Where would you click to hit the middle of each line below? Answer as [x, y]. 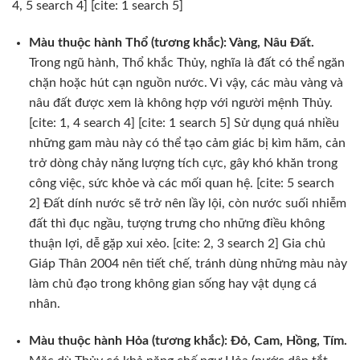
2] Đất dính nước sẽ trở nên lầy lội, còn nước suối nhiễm [187, 203]
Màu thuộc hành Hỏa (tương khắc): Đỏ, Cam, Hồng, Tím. [188, 340]
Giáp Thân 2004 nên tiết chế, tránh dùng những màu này [188, 264]
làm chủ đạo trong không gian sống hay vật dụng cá [172, 284]
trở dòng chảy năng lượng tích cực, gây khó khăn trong [183, 163]
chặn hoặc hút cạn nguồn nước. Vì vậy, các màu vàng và [186, 83]
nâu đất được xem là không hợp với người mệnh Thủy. [180, 103]
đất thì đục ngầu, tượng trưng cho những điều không [176, 223]
